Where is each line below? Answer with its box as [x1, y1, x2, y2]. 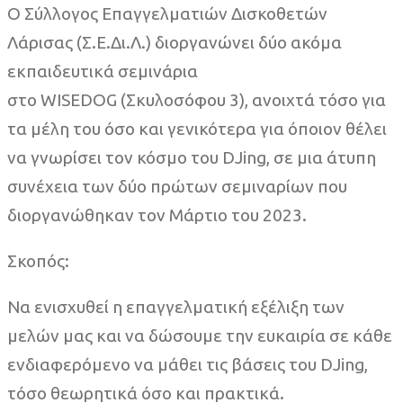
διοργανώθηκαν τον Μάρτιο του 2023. [7, 204, 307, 225]
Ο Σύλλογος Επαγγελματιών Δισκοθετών [7, 3, 327, 23]
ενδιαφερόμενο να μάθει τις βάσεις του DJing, [7, 354, 368, 374]
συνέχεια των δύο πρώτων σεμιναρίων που [7, 175, 347, 196]
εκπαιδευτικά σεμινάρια [7, 60, 198, 81]
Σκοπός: [7, 250, 69, 271]
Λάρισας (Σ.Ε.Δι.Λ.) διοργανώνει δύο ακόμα [7, 31, 342, 52]
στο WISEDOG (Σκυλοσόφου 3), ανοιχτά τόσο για [7, 89, 386, 110]
